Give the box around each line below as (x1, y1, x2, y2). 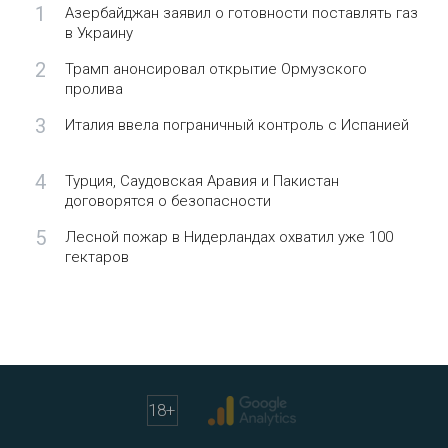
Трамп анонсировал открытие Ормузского (64, 60, 367, 78)
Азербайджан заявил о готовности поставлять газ (64, 4, 418, 22)
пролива (64, 80, 123, 98)
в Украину (64, 24, 133, 42)
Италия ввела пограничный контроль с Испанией (64, 116, 409, 134)
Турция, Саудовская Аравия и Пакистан (64, 172, 339, 190)
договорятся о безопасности (64, 192, 271, 210)
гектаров (64, 248, 129, 266)
